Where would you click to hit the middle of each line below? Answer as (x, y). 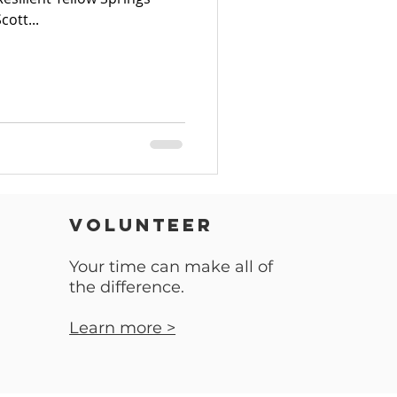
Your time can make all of (171, 266)
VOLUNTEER (142, 224)
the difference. (129, 287)
